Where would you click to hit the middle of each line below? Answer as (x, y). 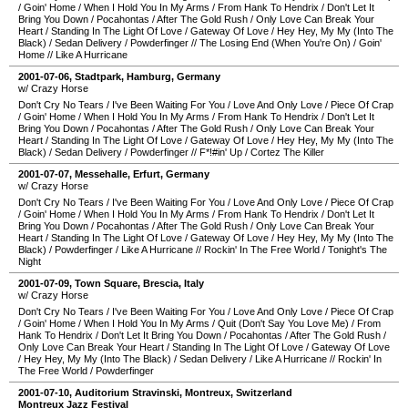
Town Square (106, 283)
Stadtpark (98, 76)
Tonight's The (357, 250)
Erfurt (147, 174)
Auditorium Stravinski (127, 393)
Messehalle (101, 174)
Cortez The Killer (287, 152)
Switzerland (264, 393)
